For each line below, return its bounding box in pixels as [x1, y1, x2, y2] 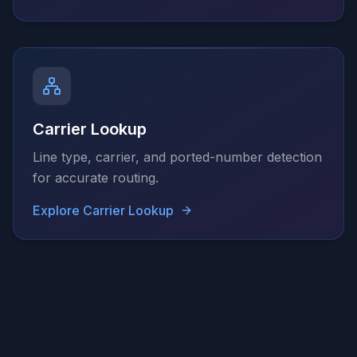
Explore [33, 202, 83, 218]
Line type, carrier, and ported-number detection [33, 149, 322, 165]
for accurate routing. [33, 170, 159, 186]
